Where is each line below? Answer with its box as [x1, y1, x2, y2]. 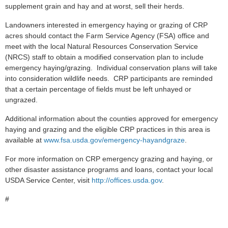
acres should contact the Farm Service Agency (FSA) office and [5, 32, 209, 40]
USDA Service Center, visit [5, 176, 92, 184]
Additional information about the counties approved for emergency [5, 115, 218, 123]
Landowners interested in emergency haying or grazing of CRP [5, 21, 208, 29]
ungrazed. [5, 96, 38, 104]
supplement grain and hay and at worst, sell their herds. [5, 2, 184, 10]
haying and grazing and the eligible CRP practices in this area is [5, 125, 210, 133]
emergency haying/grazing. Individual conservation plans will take [5, 64, 217, 72]
